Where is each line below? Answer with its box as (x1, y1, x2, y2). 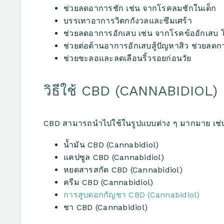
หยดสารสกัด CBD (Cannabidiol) (63, 164, 182, 174)
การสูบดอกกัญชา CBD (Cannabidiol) (63, 189, 200, 199)
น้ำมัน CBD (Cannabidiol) (63, 139, 159, 149)
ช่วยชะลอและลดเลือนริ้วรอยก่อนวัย (63, 53, 191, 63)
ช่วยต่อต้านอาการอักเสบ (63, 41, 151, 51)
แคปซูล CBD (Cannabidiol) (63, 152, 164, 162)
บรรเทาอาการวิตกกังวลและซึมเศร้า (63, 16, 192, 26)
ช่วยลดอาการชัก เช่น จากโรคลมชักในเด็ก (63, 3, 216, 13)
